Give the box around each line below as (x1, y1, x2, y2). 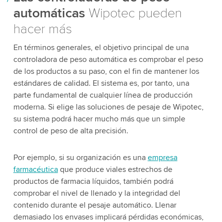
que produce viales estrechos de (57, 164, 172, 174)
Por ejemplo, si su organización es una (13, 152, 148, 163)
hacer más (13, 20, 72, 37)
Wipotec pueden (85, 4, 182, 21)
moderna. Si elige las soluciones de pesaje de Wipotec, (13, 102, 204, 112)
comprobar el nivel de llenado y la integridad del (13, 188, 180, 198)
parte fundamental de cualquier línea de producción (13, 90, 193, 100)
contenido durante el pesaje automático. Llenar (13, 200, 176, 210)
